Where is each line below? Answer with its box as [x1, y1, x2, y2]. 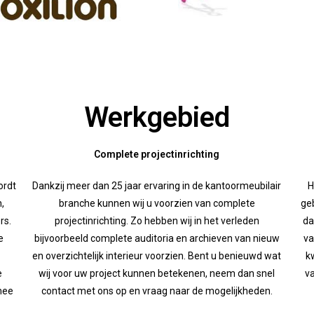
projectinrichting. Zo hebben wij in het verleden [54, 215, 259, 227]
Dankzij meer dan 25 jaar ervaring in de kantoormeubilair [32, 180, 282, 192]
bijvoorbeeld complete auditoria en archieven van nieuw [34, 233, 280, 245]
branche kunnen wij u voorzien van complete [58, 198, 255, 210]
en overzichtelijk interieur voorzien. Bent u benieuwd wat [32, 250, 282, 262]
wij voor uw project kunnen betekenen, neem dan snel [39, 268, 275, 280]
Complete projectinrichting [94, 149, 220, 161]
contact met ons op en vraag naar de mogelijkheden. [41, 285, 273, 297]
